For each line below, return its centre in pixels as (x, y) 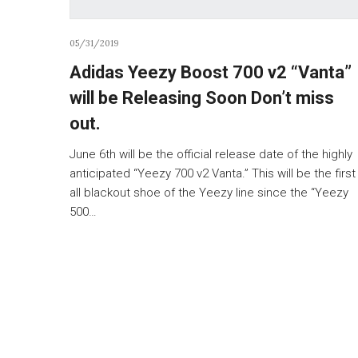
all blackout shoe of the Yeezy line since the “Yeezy (209, 192)
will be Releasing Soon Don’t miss (202, 97)
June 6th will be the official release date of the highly (211, 154)
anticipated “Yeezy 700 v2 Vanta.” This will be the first (213, 173)
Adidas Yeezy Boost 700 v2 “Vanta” (211, 72)
